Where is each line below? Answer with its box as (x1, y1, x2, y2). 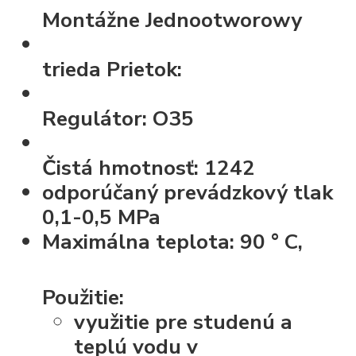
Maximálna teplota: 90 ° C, (42, 226, 304, 256)
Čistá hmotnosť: (42, 153, 205, 182)
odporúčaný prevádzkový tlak (42, 177, 334, 207)
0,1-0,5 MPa (42, 202, 161, 231)
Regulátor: (42, 103, 153, 133)
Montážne (42, 5, 146, 34)
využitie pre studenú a (74, 308, 293, 337)
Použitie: (42, 283, 125, 312)
